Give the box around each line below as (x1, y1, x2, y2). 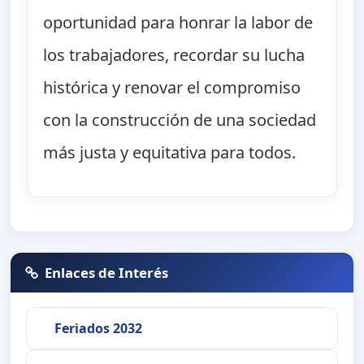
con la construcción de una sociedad (43, 109, 317, 132)
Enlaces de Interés (45, 262, 169, 282)
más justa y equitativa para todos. (43, 141, 297, 164)
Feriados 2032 (54, 318, 142, 337)
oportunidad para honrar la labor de (43, 11, 314, 34)
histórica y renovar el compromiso (43, 76, 301, 99)
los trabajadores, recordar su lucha (43, 44, 305, 67)
